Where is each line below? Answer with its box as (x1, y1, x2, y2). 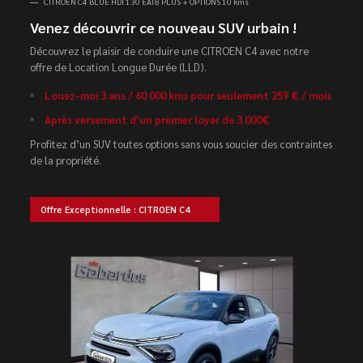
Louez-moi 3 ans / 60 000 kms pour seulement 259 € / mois (45, 88, 332, 102)
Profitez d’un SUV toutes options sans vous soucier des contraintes (30, 137, 333, 151)
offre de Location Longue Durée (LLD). (30, 60, 207, 74)
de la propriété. (30, 153, 102, 167)
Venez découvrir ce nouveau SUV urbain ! (30, 18, 297, 36)
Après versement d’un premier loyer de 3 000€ (45, 113, 271, 126)
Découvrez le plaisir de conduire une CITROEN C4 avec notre (30, 44, 310, 58)
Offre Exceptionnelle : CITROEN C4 (41, 203, 190, 216)
